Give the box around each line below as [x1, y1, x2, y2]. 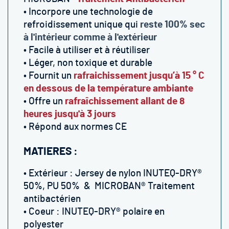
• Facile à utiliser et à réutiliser [24, 45, 150, 55]
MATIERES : [24, 146, 78, 157]
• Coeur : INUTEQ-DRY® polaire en [24, 207, 165, 217]
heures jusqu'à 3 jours [24, 109, 116, 119]
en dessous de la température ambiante [24, 84, 193, 94]
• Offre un [24, 97, 63, 106]
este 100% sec [144, 20, 205, 30]
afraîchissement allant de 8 [68, 97, 185, 106]
